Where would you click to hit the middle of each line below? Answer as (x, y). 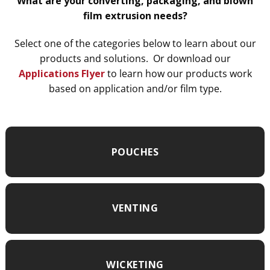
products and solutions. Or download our (135, 58)
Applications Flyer (61, 73)
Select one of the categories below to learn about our (135, 43)
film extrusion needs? (135, 15)
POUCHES (135, 152)
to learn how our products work (178, 73)
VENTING (135, 208)
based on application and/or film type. (135, 88)
